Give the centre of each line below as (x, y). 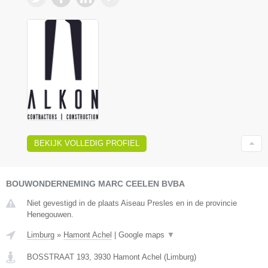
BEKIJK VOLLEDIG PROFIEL (87, 144)
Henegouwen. (50, 215)
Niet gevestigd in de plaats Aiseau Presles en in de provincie (132, 203)
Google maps (143, 235)
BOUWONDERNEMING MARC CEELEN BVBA (95, 184)
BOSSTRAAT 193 (58, 257)
